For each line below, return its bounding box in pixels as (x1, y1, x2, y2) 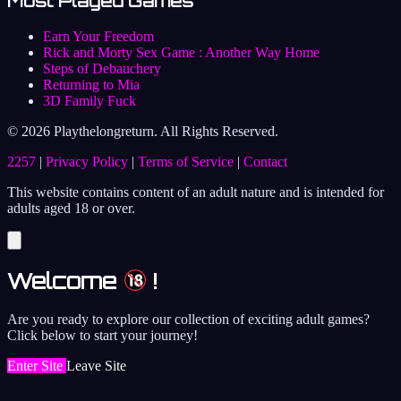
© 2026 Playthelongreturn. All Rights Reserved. (7, 123, 278, 139)
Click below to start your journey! (7, 328, 198, 344)
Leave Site (66, 358, 126, 374)
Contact (243, 153, 287, 169)
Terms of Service (138, 153, 234, 169)
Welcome (7, 267, 123, 294)
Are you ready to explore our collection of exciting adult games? (7, 311, 370, 328)
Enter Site (7, 358, 66, 374)
